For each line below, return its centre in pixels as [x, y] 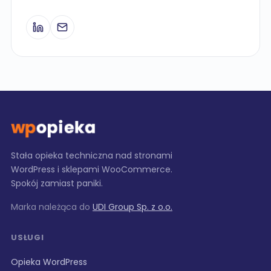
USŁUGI [28, 237]
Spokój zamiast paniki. [57, 183]
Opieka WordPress [49, 262]
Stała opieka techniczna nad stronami [92, 155]
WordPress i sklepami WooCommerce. [92, 169]
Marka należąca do [52, 207]
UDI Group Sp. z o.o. [132, 207]
